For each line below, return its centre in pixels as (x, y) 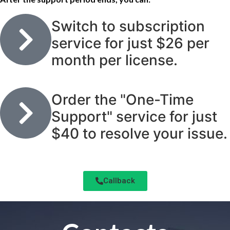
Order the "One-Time (122, 100)
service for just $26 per (130, 43)
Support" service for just (134, 117)
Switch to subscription (128, 26)
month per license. (114, 60)
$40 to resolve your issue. (139, 134)
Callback (119, 181)
